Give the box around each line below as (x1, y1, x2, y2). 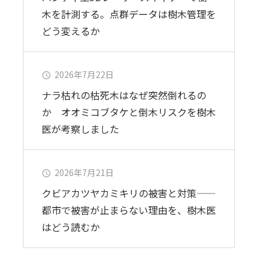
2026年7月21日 (54, 166, 114, 178)
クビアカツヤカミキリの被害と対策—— (42, 186, 216, 200)
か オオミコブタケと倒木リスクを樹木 (42, 105, 216, 119)
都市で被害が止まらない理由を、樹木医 (42, 203, 216, 217)
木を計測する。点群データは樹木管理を (42, 7, 216, 21)
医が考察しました (42, 122, 119, 136)
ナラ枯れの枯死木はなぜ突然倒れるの (42, 88, 206, 102)
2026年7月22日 (54, 68, 114, 80)
